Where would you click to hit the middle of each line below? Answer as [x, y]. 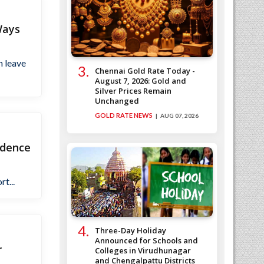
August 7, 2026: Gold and [141, 81]
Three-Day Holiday [131, 231]
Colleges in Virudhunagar [143, 251]
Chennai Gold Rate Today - [145, 71]
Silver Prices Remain [133, 91]
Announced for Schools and [146, 241]
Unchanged [117, 101]
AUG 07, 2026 [179, 116]
